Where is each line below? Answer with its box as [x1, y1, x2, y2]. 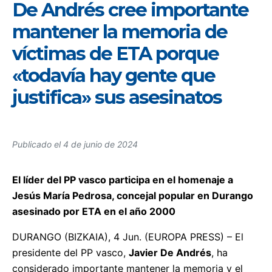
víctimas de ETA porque [12, 42, 219, 66]
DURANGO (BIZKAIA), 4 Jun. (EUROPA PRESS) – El [12, 230, 243, 243]
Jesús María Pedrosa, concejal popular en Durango [12, 189, 253, 202]
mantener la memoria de [12, 21, 227, 44]
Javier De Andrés [129, 246, 211, 259]
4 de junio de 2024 [63, 139, 138, 150]
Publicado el [12, 139, 63, 150]
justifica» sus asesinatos [12, 86, 222, 109]
